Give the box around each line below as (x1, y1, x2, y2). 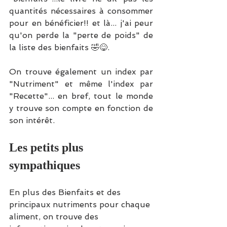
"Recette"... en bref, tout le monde (9, 91, 153, 101)
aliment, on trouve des (9, 211, 101, 221)
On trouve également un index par (9, 66, 153, 77)
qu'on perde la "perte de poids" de (9, 30, 153, 40)
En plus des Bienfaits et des (9, 187, 123, 197)
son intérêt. (9, 115, 55, 125)
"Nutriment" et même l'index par (9, 79, 153, 89)
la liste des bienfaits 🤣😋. (9, 42, 109, 52)
